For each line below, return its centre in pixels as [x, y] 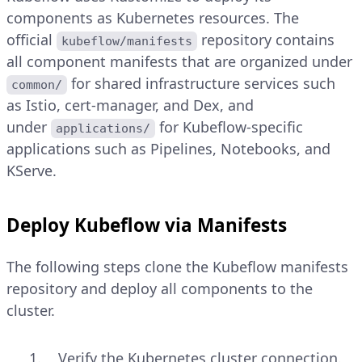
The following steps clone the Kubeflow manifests [177, 267]
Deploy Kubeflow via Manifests [147, 225]
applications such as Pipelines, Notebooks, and [168, 149]
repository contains [268, 40]
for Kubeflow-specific [232, 127]
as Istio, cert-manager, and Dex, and [130, 105]
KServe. [32, 171]
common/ [37, 85]
